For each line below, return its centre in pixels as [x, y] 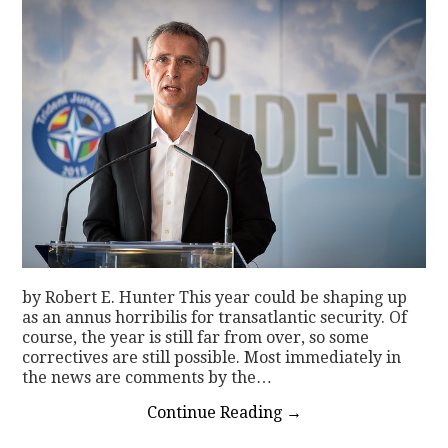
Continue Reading [216, 413]
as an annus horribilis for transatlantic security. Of [215, 318]
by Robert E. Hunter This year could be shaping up [215, 298]
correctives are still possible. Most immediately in [212, 358]
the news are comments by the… [147, 378]
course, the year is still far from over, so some [196, 338]
